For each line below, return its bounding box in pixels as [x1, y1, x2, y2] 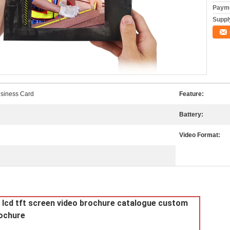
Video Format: [179, 131, 220, 139]
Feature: [179, 90, 204, 98]
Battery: [179, 111, 203, 118]
